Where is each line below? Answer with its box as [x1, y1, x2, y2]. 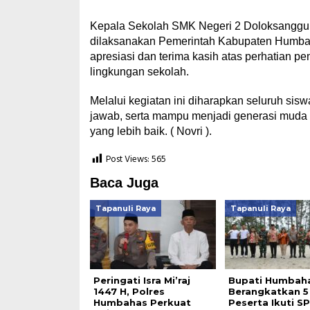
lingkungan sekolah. [89, 66, 189, 77]
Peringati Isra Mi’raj [93, 275, 190, 286]
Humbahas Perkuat [93, 297, 191, 308]
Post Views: [105, 152, 149, 167]
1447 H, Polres [93, 286, 165, 297]
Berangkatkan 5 [228, 286, 309, 297]
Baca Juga [89, 175, 158, 190]
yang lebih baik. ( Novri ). [89, 125, 212, 137]
